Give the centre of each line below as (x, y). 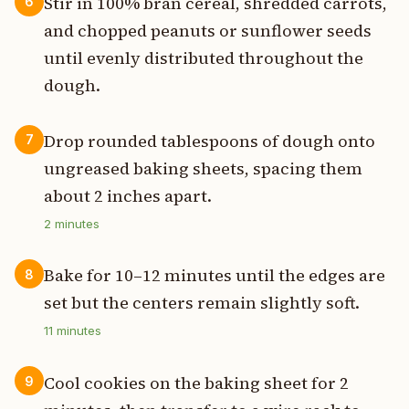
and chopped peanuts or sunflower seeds (208, 30)
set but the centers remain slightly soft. (202, 303)
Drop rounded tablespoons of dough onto (210, 142)
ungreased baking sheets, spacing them (203, 169)
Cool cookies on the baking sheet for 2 (196, 383)
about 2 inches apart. (128, 196)
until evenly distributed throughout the (204, 58)
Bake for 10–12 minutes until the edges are (215, 276)
